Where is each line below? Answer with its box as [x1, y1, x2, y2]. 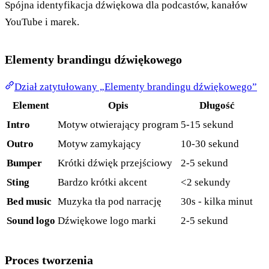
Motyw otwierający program [58, 118, 178, 130]
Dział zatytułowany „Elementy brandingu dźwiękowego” [14, 80, 257, 92]
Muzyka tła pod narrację [58, 195, 162, 207]
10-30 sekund [181, 138, 239, 150]
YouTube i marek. [5, 16, 79, 28]
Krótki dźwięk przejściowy [58, 157, 172, 169]
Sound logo [7, 214, 55, 226]
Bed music [7, 195, 52, 207]
